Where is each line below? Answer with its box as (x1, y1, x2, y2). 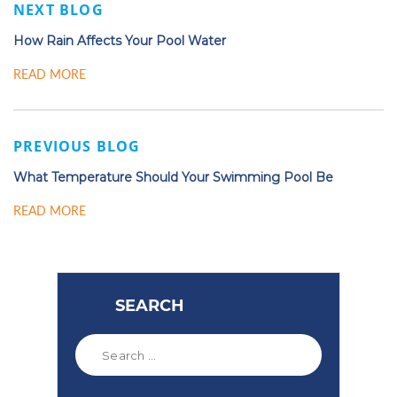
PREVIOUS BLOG (13, 136, 141, 157)
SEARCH (115, 296, 184, 316)
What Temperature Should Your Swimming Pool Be (13, 169, 333, 186)
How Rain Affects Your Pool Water (13, 33, 226, 50)
